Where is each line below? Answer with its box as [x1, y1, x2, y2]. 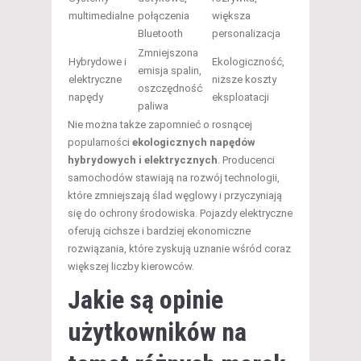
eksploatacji [212, 91, 269, 104]
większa [212, 10, 251, 23]
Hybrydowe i [68, 56, 127, 68]
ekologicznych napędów [132, 136, 255, 149]
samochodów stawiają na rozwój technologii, [68, 172, 280, 185]
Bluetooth [138, 27, 183, 40]
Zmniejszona [138, 47, 198, 60]
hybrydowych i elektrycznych [68, 154, 218, 167]
